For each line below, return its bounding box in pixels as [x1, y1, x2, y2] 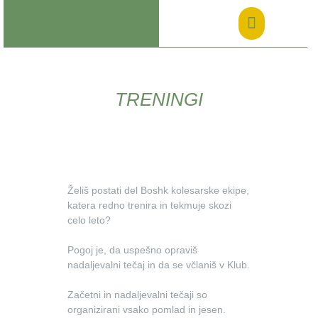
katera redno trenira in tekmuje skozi [67, 199, 231, 211]
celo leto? [67, 214, 111, 226]
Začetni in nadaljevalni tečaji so [67, 289, 207, 300]
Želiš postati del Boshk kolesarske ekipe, [67, 185, 249, 196]
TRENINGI [115, 89, 203, 110]
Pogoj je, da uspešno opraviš [67, 244, 197, 256]
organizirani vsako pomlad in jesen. [67, 304, 226, 315]
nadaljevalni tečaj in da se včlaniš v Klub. [67, 259, 250, 270]
